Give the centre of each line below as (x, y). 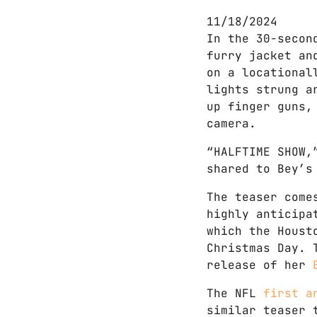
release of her (260, 265)
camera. (231, 123)
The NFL (235, 293)
